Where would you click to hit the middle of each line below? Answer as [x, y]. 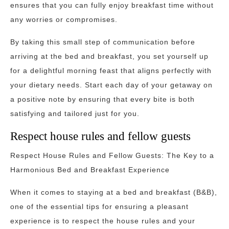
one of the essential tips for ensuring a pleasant [99, 207]
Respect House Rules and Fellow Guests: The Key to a [112, 155]
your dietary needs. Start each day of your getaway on [111, 85]
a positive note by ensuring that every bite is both [102, 99]
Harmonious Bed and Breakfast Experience [90, 170]
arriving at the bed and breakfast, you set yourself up [109, 56]
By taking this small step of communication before [103, 42]
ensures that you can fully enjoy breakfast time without [112, 5]
